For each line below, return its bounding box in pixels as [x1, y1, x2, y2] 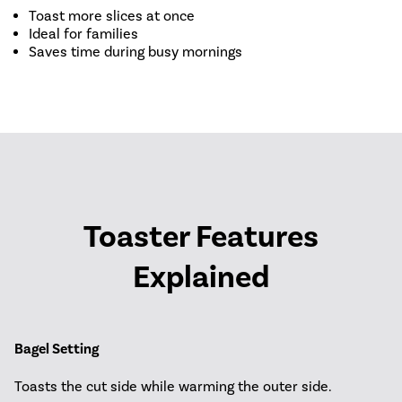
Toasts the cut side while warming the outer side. [14, 377, 332, 395]
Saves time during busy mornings [29, 43, 242, 61]
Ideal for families [29, 25, 138, 43]
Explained [133, 258, 269, 297]
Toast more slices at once [29, 7, 195, 25]
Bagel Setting [14, 340, 99, 359]
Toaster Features [83, 217, 319, 257]
